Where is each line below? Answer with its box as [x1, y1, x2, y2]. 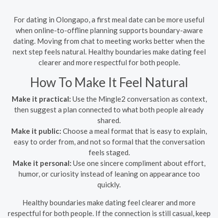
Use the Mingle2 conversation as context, [71, 94, 207, 103]
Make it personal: [13, 159, 72, 167]
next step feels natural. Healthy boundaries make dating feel [12, 47, 206, 56]
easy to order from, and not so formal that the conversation [13, 137, 205, 146]
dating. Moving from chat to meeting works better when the [13, 36, 205, 45]
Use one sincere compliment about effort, [72, 159, 205, 167]
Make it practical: [11, 94, 71, 103]
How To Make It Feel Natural [30, 74, 188, 90]
